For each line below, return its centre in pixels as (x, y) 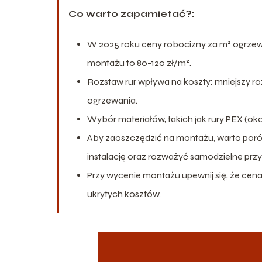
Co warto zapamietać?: (131, 13)
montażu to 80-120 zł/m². (139, 63)
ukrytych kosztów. (124, 194)
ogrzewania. (112, 100)
